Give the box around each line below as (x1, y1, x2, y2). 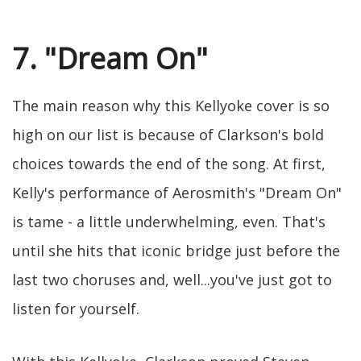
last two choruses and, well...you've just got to (12, 270, 332, 290)
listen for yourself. (12, 299, 139, 319)
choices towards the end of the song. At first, (12, 154, 326, 174)
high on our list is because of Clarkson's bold (12, 125, 324, 145)
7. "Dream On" (12, 39, 208, 79)
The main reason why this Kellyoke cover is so (12, 96, 330, 116)
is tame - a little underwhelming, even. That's (12, 212, 326, 232)
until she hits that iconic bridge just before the (12, 241, 340, 261)
